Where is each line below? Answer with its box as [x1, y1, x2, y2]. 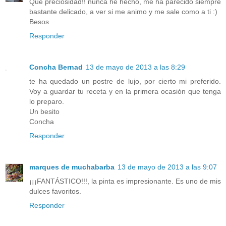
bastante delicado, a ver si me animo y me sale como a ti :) [29, 8, 217, 16]
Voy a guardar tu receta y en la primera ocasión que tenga [29, 87, 221, 96]
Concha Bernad [29, 63, 83, 72]
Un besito [29, 107, 60, 116]
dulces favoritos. [29, 187, 81, 196]
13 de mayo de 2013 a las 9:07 [118, 163, 217, 172]
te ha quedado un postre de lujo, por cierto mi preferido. [29, 77, 221, 86]
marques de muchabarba [29, 163, 115, 172]
